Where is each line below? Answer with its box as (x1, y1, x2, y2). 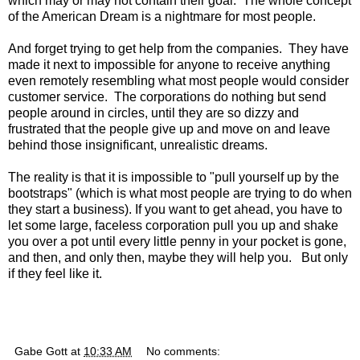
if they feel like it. (8, 266, 102, 280)
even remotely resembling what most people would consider (8, 73, 349, 88)
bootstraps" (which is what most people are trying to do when (8, 186, 352, 200)
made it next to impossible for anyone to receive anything (8, 57, 330, 72)
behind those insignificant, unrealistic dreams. (8, 137, 268, 152)
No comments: (146, 344, 221, 358)
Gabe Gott (14, 344, 67, 358)
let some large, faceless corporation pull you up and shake (8, 218, 338, 232)
